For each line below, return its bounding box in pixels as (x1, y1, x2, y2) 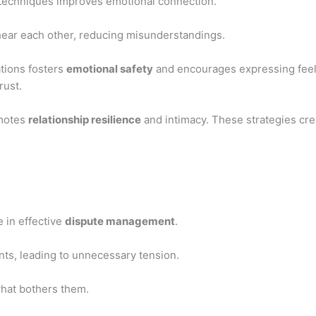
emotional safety (66, 61, 153, 75)
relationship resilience (28, 112, 141, 126)
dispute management (65, 214, 175, 228)
